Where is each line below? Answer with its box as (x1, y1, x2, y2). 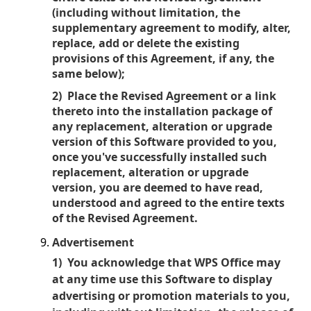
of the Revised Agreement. (52, 210, 198, 226)
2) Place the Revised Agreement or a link (52, 88, 276, 103)
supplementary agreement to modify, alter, (52, 20, 291, 35)
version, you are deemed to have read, (52, 180, 263, 195)
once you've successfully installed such (52, 149, 267, 165)
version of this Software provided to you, (52, 134, 277, 149)
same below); (52, 66, 125, 81)
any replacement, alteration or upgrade (52, 119, 272, 134)
